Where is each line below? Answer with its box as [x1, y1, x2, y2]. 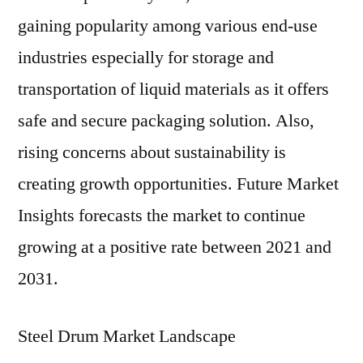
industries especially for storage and [18, 46, 274, 69]
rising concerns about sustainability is [18, 141, 286, 164]
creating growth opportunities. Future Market [18, 173, 339, 195]
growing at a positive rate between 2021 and [18, 236, 331, 258]
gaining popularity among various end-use [18, 15, 318, 37]
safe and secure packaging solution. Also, [18, 109, 314, 132]
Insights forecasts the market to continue [18, 204, 305, 227]
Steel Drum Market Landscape [18, 325, 236, 348]
